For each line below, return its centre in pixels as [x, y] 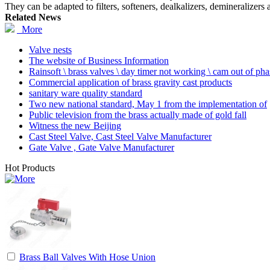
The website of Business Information [99, 60]
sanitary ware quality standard [86, 93]
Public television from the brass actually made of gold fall [138, 115]
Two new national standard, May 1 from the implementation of [148, 104]
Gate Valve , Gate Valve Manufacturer [102, 147]
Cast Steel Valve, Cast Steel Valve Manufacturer [120, 136]
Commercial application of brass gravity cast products [130, 82]
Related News [33, 17]
